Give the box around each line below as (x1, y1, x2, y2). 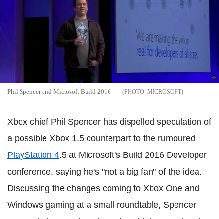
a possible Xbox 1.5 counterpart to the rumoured (7, 133, 196, 143)
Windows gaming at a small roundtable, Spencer (7, 200, 196, 210)
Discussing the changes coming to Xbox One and (7, 183, 199, 193)
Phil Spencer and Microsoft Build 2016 (7, 88, 111, 95)
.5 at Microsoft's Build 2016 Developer (59, 150, 207, 160)
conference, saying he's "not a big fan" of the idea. (7, 167, 202, 176)
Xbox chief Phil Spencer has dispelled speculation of (7, 117, 211, 127)
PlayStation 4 (7, 150, 59, 160)
